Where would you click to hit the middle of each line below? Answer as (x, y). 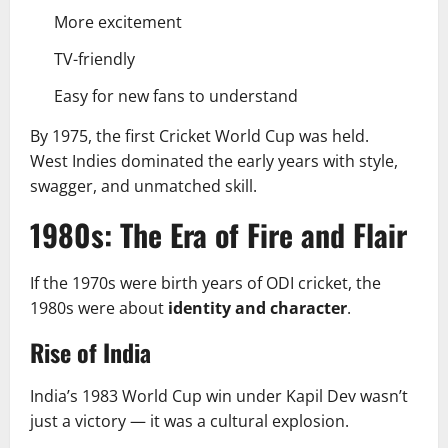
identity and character (257, 307)
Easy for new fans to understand (176, 95)
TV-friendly (94, 58)
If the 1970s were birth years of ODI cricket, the (205, 282)
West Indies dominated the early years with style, (214, 160)
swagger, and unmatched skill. (143, 185)
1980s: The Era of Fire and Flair (218, 234)
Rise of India (90, 351)
